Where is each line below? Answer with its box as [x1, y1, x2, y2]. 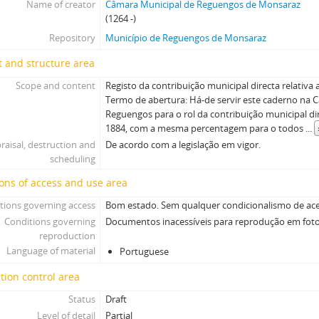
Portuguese [120, 245, 169, 258]
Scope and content [15, 79, 95, 92]
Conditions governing [4, 215, 95, 228]
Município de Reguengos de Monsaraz [105, 31, 267, 44]
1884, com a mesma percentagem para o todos [105, 122, 306, 135]
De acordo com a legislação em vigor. [105, 138, 261, 151]
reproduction [38, 229, 95, 242]
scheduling [49, 152, 95, 165]
